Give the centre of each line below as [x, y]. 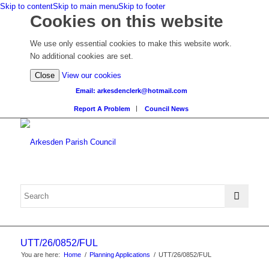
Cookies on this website [127, 21]
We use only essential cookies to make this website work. [131, 44]
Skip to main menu [86, 6]
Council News [167, 109]
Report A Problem [102, 109]
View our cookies [92, 76]
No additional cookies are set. [82, 56]
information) [141, 113]
